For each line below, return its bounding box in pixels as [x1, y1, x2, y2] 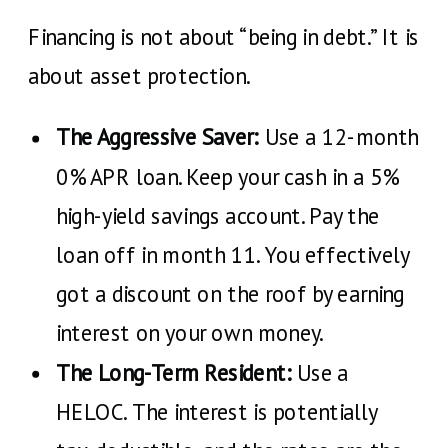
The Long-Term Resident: [56, 358, 292, 387]
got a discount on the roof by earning [56, 279, 405, 308]
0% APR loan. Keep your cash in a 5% [56, 162, 399, 191]
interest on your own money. [56, 318, 324, 347]
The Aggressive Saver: [56, 122, 259, 151]
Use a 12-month [259, 122, 419, 151]
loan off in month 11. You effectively [56, 240, 409, 269]
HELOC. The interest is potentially [56, 397, 377, 426]
